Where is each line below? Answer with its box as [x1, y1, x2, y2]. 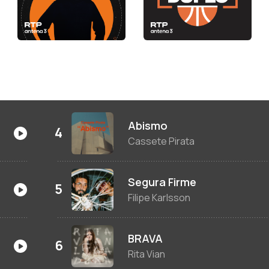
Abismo [128, 118, 168, 133]
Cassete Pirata [128, 134, 195, 148]
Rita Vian [128, 247, 166, 261]
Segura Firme [128, 175, 197, 190]
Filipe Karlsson [128, 191, 191, 205]
